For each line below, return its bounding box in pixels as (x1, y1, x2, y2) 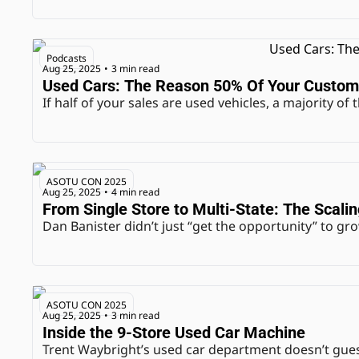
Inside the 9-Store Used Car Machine (42, 323, 305, 342)
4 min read (111, 184, 159, 199)
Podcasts (46, 51, 87, 65)
